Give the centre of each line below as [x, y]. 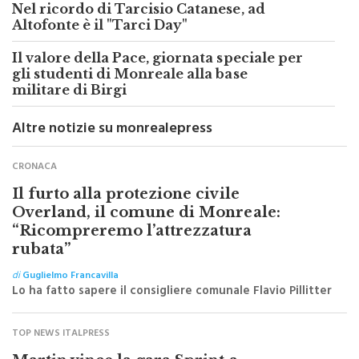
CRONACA [34, 189]
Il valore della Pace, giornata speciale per [157, 79]
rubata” [42, 270]
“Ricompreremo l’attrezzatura [132, 252]
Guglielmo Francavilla [71, 298]
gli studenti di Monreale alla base [130, 95]
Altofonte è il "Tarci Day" [100, 46]
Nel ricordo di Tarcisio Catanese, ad [139, 30]
